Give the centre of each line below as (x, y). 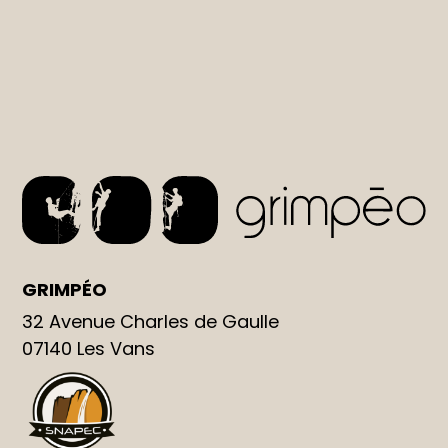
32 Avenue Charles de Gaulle (151, 321)
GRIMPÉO (65, 289)
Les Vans (116, 348)
